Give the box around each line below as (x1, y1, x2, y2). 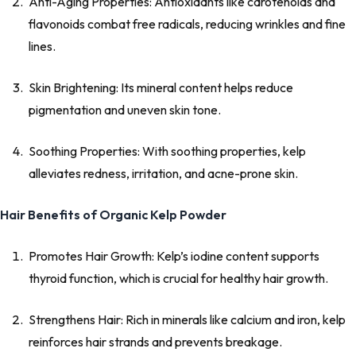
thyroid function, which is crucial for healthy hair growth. (29, 270, 328, 287)
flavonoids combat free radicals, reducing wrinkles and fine (29, 16, 346, 33)
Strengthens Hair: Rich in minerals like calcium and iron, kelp (29, 311, 346, 328)
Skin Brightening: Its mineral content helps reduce (29, 79, 293, 96)
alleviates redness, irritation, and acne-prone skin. (29, 165, 298, 182)
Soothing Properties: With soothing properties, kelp (29, 143, 306, 160)
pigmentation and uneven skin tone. (29, 102, 221, 118)
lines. (29, 38, 56, 55)
